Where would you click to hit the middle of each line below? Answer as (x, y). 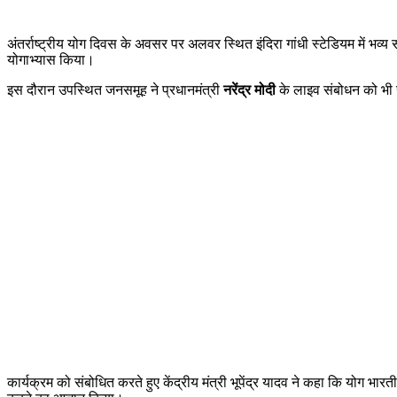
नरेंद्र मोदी (249, 90)
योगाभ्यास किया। (51, 59)
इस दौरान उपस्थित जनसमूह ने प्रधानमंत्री (115, 90)
